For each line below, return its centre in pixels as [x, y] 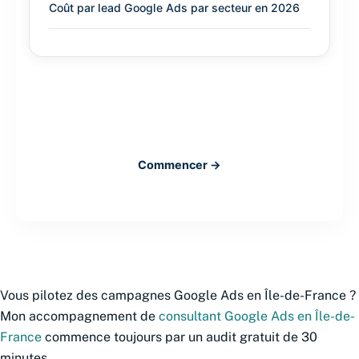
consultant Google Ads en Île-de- [257, 317]
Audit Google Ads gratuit [179, 106]
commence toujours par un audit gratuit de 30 [179, 337]
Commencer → [179, 165]
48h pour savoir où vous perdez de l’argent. [179, 127]
